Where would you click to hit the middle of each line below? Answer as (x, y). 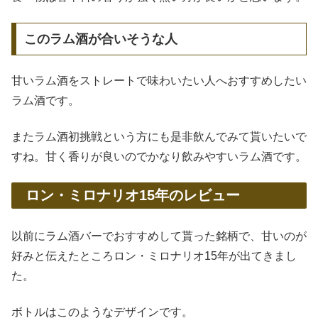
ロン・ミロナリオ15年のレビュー (133, 196)
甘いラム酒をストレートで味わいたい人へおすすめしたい (159, 81)
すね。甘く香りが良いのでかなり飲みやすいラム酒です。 (159, 156)
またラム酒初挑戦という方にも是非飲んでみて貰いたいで (159, 136)
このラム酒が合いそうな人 (100, 39)
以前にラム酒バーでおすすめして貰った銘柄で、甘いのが (159, 236)
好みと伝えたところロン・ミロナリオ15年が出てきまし (154, 256)
